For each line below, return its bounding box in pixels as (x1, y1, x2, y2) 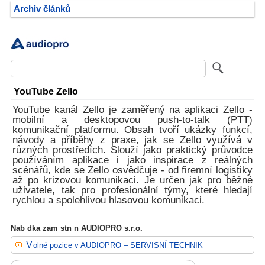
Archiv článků (14, 4, 70, 14)
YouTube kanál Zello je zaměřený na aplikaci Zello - (12, 104, 253, 115)
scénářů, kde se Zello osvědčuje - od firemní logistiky (12, 164, 253, 176)
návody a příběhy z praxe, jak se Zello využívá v (12, 134, 253, 146)
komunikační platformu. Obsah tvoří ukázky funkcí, (12, 124, 253, 135)
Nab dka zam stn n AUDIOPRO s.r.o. (11, 224, 143, 232)
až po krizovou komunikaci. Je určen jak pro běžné (12, 174, 253, 186)
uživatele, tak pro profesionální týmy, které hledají (12, 185, 253, 196)
